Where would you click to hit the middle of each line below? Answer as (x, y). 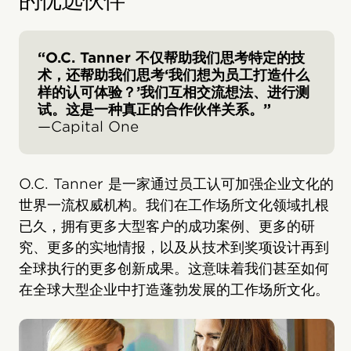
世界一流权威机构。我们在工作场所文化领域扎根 (174, 205)
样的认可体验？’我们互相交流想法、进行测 (174, 92)
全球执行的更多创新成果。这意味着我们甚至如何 (174, 268)
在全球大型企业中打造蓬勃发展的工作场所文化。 (174, 289)
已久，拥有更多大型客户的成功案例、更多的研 (167, 226)
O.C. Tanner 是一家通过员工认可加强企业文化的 (176, 184)
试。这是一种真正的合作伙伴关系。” (154, 109)
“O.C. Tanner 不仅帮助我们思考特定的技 (171, 58)
